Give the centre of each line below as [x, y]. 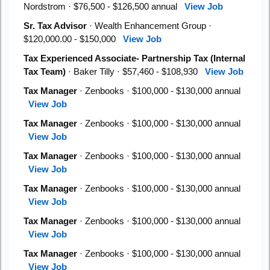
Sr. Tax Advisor [55, 26]
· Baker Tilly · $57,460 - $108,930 [135, 71]
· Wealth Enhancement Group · [149, 26]
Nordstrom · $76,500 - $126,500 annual [104, 6]
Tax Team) [45, 71]
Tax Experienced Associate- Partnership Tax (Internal [134, 58]
